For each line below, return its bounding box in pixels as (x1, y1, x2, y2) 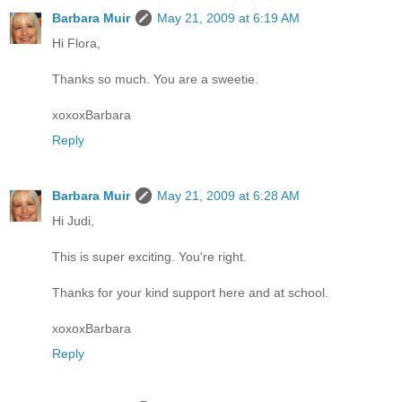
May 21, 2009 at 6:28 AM (157, 188, 300, 203)
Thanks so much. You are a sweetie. (52, 71, 258, 86)
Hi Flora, (52, 35, 100, 50)
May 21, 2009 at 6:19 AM (157, 10, 300, 25)
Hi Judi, (52, 213, 94, 228)
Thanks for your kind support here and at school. (52, 284, 328, 300)
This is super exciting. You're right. (52, 249, 247, 264)
